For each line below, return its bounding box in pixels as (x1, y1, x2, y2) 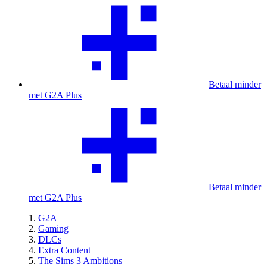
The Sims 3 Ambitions (38, 256, 122, 266)
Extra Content (38, 245, 91, 255)
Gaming (38, 223, 69, 234)
